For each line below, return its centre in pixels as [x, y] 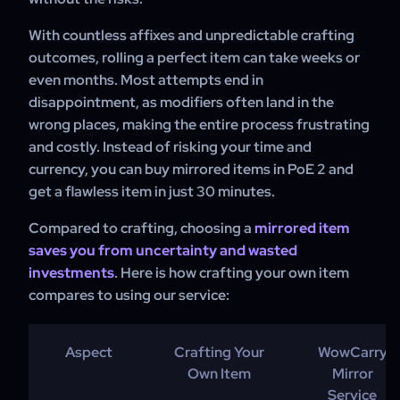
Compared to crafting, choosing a [142, 228]
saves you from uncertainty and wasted [163, 250]
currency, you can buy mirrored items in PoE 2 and [191, 169]
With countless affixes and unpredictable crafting [192, 35]
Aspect [89, 352]
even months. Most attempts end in [146, 80]
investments [71, 273]
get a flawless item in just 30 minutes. [152, 192]
